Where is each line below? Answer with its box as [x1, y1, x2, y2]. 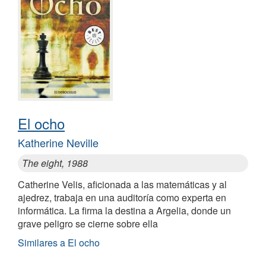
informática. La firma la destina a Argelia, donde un [18, 203, 231, 217]
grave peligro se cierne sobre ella [18, 216, 158, 230]
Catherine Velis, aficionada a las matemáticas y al [18, 177, 227, 191]
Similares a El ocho [18, 235, 100, 249]
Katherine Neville [18, 134, 99, 150]
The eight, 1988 [22, 156, 88, 170]
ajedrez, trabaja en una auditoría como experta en [18, 190, 226, 204]
